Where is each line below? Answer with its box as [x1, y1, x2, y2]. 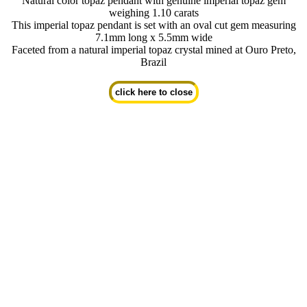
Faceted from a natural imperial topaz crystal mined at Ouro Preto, [11, 43, 296, 56]
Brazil [140, 56, 167, 68]
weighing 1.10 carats [108, 6, 199, 19]
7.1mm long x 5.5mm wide [95, 31, 212, 43]
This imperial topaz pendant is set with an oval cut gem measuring [11, 19, 296, 31]
